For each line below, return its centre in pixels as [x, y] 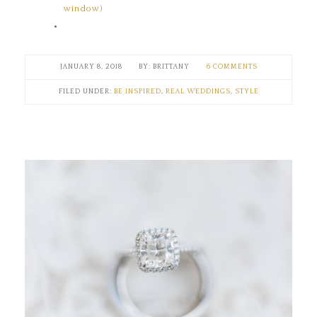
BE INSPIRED [137, 92]
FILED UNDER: [86, 92]
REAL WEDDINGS [198, 92]
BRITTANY [171, 67]
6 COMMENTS [231, 67]
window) [83, 9]
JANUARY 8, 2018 [91, 67]
